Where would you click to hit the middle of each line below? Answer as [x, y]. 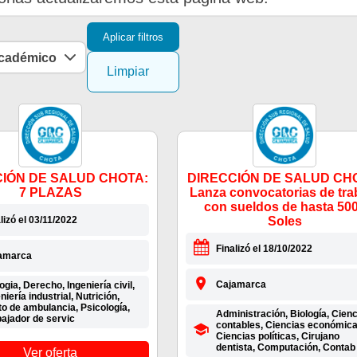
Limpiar [127, 72]
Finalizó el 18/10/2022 [264, 249]
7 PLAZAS [50, 193]
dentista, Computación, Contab [285, 348]
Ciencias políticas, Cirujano [277, 337]
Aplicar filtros [133, 37]
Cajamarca [241, 285]
